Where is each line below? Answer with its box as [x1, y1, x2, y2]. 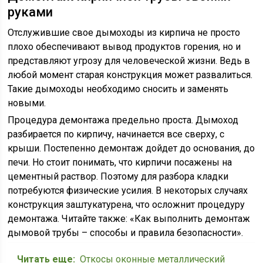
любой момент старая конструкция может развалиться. [8, 69, 253, 80]
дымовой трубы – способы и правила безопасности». [8, 227, 244, 238]
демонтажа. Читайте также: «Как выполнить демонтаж [8, 213, 251, 224]
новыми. [8, 97, 46, 109]
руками [8, 5, 53, 19]
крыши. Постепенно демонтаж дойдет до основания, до [8, 143, 255, 154]
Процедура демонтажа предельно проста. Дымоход [8, 114, 239, 126]
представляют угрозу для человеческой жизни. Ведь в [8, 55, 251, 66]
